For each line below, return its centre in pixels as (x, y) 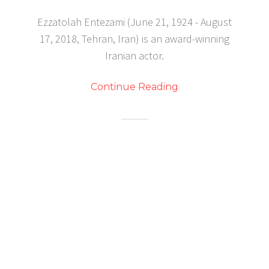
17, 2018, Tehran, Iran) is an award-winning (134, 39)
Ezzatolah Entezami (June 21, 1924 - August (134, 22)
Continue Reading (134, 87)
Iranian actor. (134, 56)
